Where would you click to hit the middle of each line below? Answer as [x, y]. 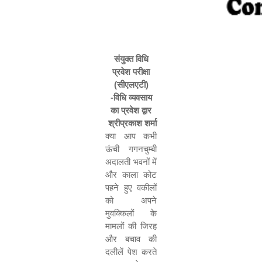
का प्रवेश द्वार [131, 110]
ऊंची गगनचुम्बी [131, 149]
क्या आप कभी [131, 136]
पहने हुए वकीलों [131, 187]
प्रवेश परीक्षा [131, 72]
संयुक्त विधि [131, 59]
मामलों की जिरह [131, 226]
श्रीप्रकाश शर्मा [132, 123]
